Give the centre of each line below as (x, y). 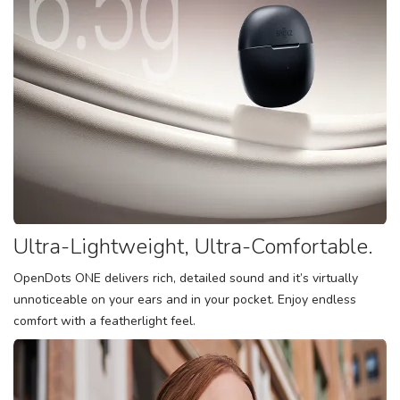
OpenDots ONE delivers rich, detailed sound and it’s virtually (186, 278)
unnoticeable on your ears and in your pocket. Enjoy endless (185, 300)
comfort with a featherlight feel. (104, 321)
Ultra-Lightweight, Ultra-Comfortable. (193, 246)
